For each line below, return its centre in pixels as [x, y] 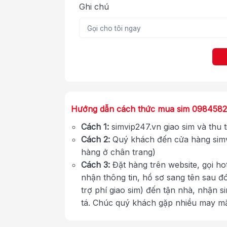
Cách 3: [96, 164]
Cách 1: [95, 126]
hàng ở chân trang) [118, 152]
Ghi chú [94, 6]
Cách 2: [96, 139]
